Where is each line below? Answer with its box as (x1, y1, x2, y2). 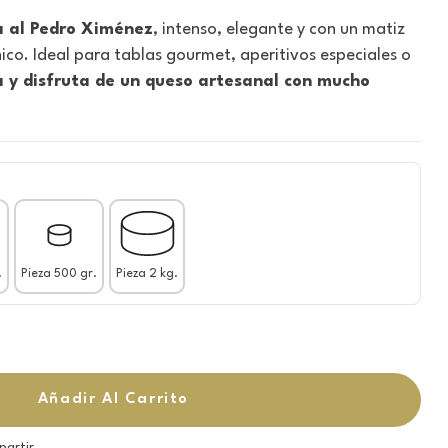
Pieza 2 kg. (116, 267, 178, 280)
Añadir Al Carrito (37, 391, 190, 407)
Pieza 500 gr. (21, 267, 97, 280)
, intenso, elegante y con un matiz (153, 20, 405, 38)
